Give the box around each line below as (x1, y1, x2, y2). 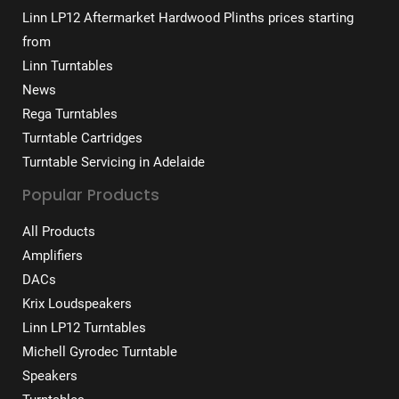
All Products (22, 223, 95, 240)
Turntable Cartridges (22, 130, 142, 147)
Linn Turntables (22, 58, 113, 75)
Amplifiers (22, 247, 83, 264)
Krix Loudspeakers (22, 295, 132, 312)
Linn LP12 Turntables (22, 319, 146, 336)
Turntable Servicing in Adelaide (22, 154, 205, 171)
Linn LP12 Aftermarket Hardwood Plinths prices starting (22, 10, 354, 27)
